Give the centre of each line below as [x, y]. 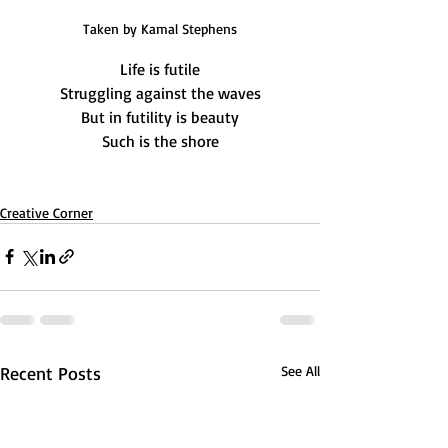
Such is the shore [160, 140]
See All [300, 370]
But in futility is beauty [160, 116]
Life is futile [160, 68]
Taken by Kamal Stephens [160, 28]
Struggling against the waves [160, 92]
